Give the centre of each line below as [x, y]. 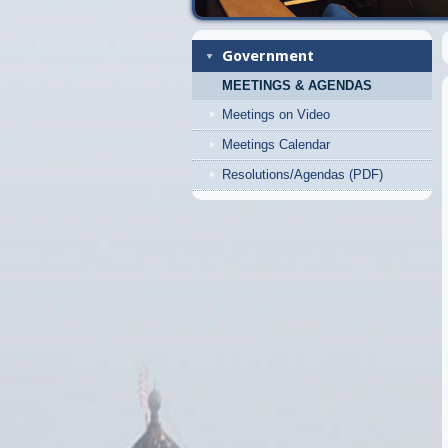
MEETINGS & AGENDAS [297, 86]
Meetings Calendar [276, 144]
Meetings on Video [276, 114]
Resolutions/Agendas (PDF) [302, 174]
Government [268, 56]
